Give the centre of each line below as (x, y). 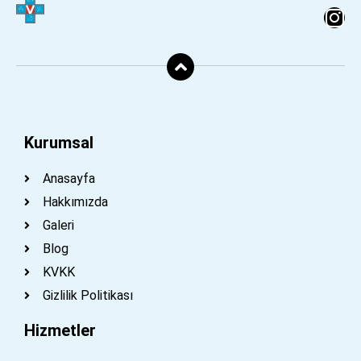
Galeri (58, 225)
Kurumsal (59, 142)
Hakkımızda (75, 201)
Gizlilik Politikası (87, 295)
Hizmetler (60, 330)
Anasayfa (68, 178)
